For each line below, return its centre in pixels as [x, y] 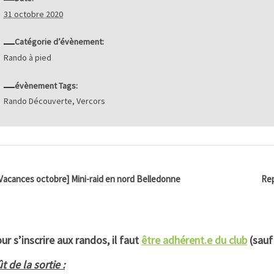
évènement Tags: [46, 85]
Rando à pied [28, 58]
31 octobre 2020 [34, 14]
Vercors [91, 101]
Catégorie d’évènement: [59, 42]
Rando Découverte [38, 101]
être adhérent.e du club [194, 240]
